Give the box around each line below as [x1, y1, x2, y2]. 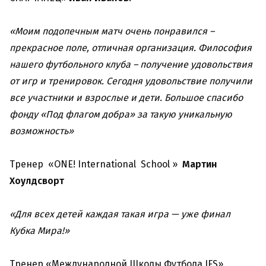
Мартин [178, 159, 217, 170]
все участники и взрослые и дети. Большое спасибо [9, 92, 243, 104]
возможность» [9, 125, 74, 137]
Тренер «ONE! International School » [9, 159, 178, 170]
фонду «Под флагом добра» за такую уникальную [9, 109, 232, 121]
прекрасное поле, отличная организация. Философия [9, 42, 252, 54]
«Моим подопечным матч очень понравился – [9, 26, 214, 37]
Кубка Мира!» [9, 225, 69, 237]
